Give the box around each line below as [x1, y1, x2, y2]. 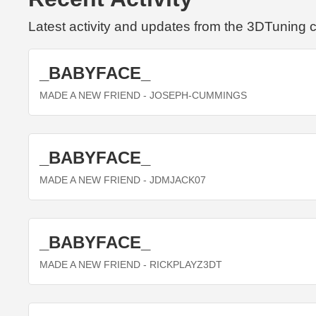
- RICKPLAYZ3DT [140, 260, 222, 271]
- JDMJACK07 [140, 175, 206, 186]
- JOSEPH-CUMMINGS [140, 90, 247, 102]
